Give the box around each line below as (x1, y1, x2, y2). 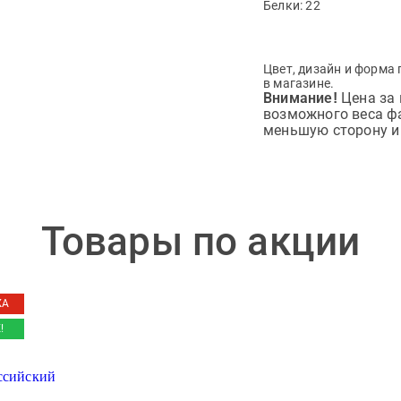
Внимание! (263, 90, 337, 106)
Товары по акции (40, 218, 361, 265)
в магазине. (263, 76, 335, 90)
